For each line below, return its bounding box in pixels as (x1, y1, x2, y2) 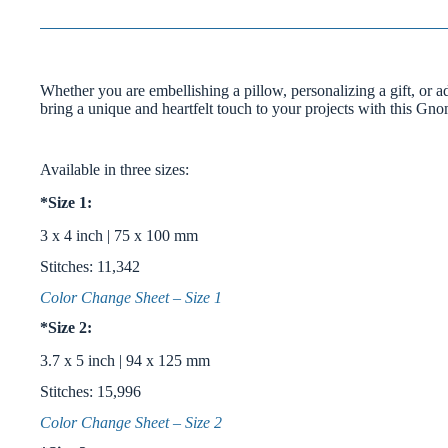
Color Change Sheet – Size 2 (40, 413, 222, 431)
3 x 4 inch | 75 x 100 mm (40, 226, 198, 244)
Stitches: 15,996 (40, 382, 141, 400)
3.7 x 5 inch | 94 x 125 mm (40, 352, 210, 370)
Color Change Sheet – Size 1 (40, 288, 222, 306)
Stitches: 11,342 (40, 257, 140, 275)
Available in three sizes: (40, 161, 189, 179)
